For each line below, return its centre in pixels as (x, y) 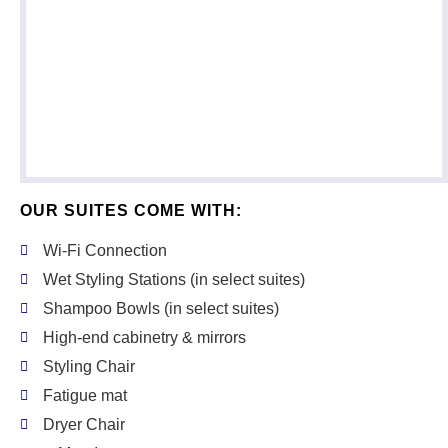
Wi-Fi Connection (104, 250)
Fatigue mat (84, 395)
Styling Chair (88, 366)
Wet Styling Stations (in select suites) (173, 279)
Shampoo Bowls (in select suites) (160, 308)
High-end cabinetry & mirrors (144, 337)
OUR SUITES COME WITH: (131, 210)
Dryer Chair (83, 424)
